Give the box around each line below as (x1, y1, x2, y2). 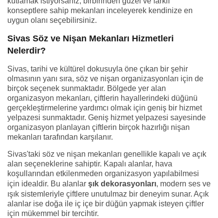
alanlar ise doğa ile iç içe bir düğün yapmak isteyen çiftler (7, 200, 204, 208)
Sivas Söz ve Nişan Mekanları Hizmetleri (7, 34, 174, 43)
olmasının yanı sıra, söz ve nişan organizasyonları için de (7, 74, 203, 83)
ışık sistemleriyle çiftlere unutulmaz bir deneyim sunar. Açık (7, 190, 209, 198)
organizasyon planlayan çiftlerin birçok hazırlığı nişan (7, 123, 190, 131)
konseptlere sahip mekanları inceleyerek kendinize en (7, 6, 193, 15)
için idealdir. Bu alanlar (7, 180, 88, 188)
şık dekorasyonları (88, 180, 156, 188)
